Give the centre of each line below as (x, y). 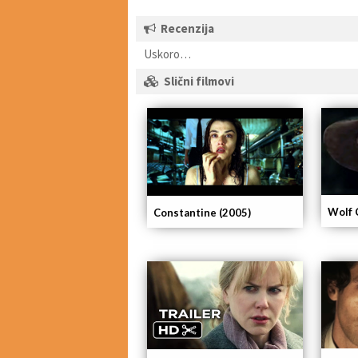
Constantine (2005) (202, 212)
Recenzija (187, 28)
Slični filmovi (199, 81)
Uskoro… (167, 54)
